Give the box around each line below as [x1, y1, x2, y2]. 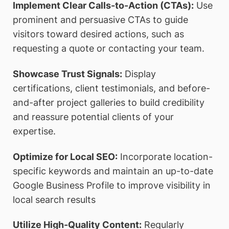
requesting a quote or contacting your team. [13, 43, 204, 54]
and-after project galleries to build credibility [13, 97, 204, 108]
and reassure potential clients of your [13, 111, 174, 122]
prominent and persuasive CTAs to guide [13, 14, 188, 26]
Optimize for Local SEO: [13, 151, 118, 162]
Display [122, 68, 156, 79]
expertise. [13, 125, 56, 136]
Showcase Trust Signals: [13, 68, 122, 79]
